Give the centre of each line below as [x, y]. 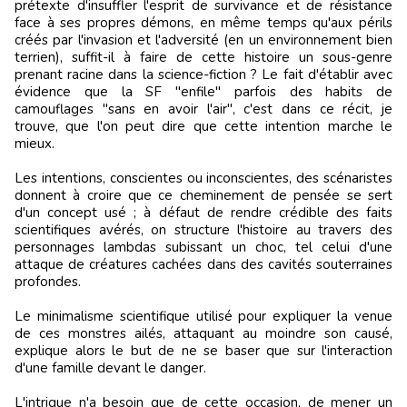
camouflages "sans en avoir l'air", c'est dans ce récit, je [203, 109]
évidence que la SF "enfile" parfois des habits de [203, 91]
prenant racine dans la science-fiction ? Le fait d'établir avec [203, 74]
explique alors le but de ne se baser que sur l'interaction [203, 350]
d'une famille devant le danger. [110, 367]
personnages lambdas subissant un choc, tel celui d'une [203, 247]
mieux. [35, 143]
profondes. [48, 281]
